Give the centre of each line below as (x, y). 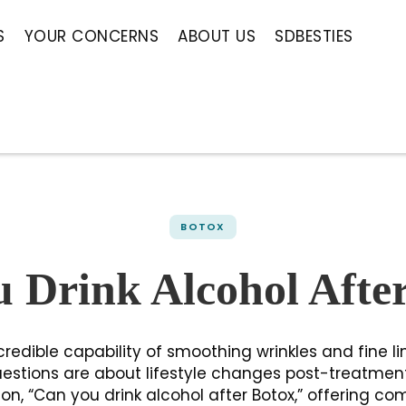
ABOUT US (217, 36)
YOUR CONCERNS (92, 36)
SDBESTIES (314, 36)
